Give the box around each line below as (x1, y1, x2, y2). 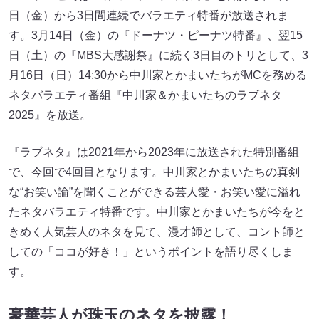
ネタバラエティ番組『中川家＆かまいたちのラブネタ (9, 89, 282, 102)
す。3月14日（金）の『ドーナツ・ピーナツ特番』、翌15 (9, 29, 303, 42)
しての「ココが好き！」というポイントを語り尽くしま (9, 246, 293, 258)
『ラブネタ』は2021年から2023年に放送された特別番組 (9, 146, 299, 159)
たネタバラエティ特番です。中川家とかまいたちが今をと (9, 206, 305, 219)
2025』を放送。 (9, 109, 91, 122)
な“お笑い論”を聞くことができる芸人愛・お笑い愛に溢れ (9, 186, 300, 199)
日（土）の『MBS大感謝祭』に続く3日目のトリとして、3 (9, 49, 308, 62)
